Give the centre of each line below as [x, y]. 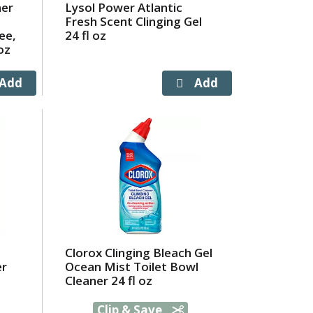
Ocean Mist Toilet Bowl [131, 267]
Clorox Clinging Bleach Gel [138, 253]
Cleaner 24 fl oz [108, 281]
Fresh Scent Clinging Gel [133, 21]
